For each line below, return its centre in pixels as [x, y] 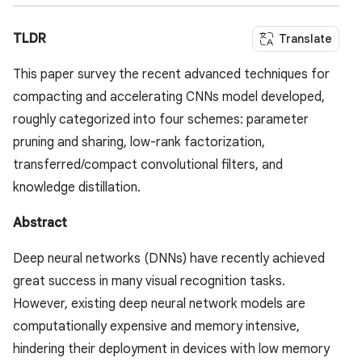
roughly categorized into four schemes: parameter [161, 120]
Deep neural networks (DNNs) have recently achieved [169, 259]
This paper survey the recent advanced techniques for [171, 75]
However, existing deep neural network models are [159, 304]
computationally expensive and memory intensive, [156, 327]
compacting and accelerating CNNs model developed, [169, 97]
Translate [305, 39]
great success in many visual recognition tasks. [149, 282]
